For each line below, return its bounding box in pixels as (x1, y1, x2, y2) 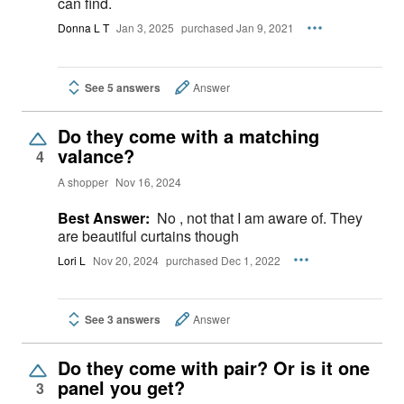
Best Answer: (58, 207, 150, 228)
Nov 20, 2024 (93, 252, 159, 268)
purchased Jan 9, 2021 (181, 20, 294, 36)
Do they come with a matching (58, 122, 319, 149)
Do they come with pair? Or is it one (58, 354, 370, 381)
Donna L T (58, 20, 109, 36)
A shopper (58, 173, 108, 189)
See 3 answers (85, 311, 161, 328)
